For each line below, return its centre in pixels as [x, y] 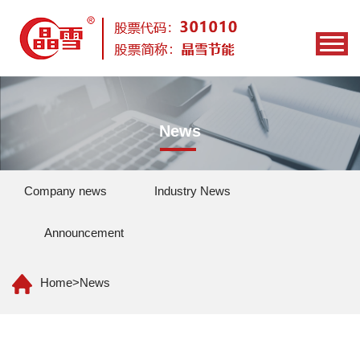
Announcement [84, 232]
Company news [65, 190]
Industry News [192, 190]
